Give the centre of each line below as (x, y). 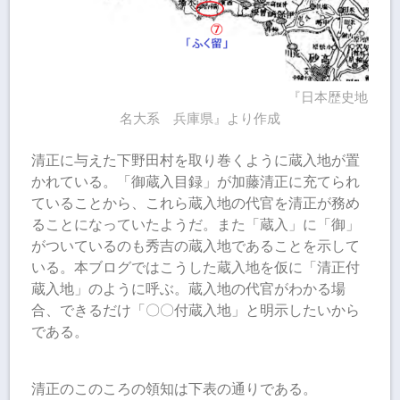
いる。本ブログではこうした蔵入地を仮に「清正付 (196, 267)
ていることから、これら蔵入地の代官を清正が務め (196, 203)
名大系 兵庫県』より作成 (200, 119)
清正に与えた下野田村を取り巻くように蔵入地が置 (196, 160)
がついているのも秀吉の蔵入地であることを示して (196, 246)
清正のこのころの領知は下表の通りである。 (175, 388)
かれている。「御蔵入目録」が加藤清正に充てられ (196, 181)
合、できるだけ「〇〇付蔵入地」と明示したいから (196, 310)
